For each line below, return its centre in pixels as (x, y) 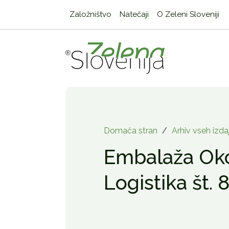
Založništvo (90, 14)
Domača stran (130, 131)
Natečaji (134, 14)
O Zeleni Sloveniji (188, 14)
